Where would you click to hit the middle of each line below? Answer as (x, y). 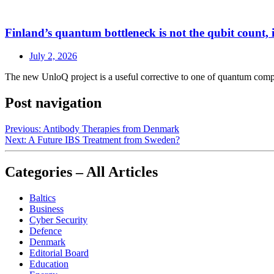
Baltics (43, 198)
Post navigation (53, 103)
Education (49, 264)
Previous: (23, 129)
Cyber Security (58, 220)
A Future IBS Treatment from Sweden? (104, 140)
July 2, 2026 (53, 56)
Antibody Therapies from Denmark (111, 129)
